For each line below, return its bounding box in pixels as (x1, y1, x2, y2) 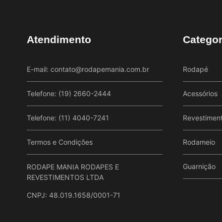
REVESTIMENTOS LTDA (27, 173, 104, 182)
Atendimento (27, 34, 91, 46)
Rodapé (183, 65, 208, 74)
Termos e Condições (27, 138, 93, 147)
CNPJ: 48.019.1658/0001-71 (27, 191, 120, 200)
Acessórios (183, 89, 218, 98)
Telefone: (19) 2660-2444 (27, 89, 111, 98)
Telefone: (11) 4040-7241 (27, 113, 109, 122)
